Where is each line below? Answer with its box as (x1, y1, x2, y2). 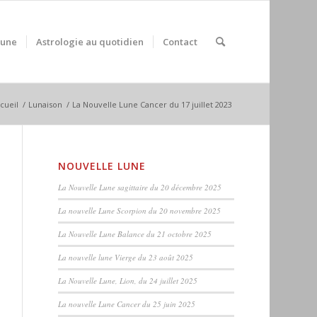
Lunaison (28, 98, 62, 110)
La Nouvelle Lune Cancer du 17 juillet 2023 (71, 98, 232, 110)
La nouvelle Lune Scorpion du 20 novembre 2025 (58, 205, 221, 216)
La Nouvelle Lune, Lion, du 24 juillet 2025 (58, 275, 198, 286)
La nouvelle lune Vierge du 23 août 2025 (58, 252, 194, 263)
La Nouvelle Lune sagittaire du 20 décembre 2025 (58, 182, 222, 192)
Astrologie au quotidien (35, 35, 144, 48)
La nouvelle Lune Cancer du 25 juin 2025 (58, 299, 196, 309)
